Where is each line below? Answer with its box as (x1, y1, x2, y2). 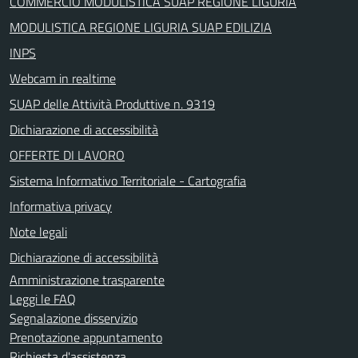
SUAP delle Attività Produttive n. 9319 (10, 93, 215, 113)
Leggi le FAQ (10, 288, 76, 308)
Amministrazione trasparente (10, 269, 165, 289)
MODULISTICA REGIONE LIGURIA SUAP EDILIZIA (10, 17, 272, 37)
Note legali (10, 221, 67, 241)
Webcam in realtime (10, 68, 116, 88)
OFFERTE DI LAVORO (10, 145, 125, 165)
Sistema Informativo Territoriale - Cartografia (10, 170, 246, 190)
